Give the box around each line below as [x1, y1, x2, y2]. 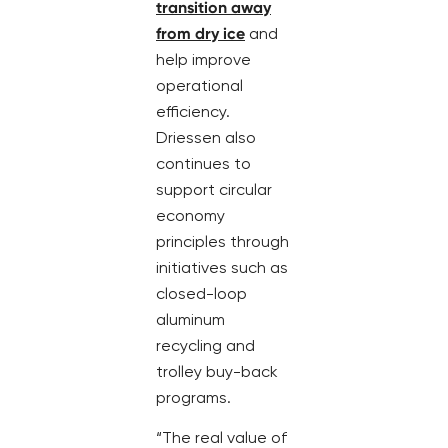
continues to [156, 153, 251, 173]
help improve [156, 49, 251, 69]
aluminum [156, 309, 225, 329]
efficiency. [156, 101, 230, 121]
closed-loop [156, 283, 247, 303]
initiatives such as [156, 257, 288, 277]
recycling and [156, 335, 255, 355]
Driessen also [156, 127, 256, 147]
